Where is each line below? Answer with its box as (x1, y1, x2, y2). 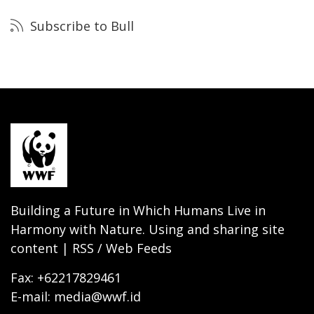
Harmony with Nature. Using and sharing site (11, 221, 285, 238)
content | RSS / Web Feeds (11, 240, 172, 257)
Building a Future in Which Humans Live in (11, 202, 266, 219)
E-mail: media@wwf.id (11, 288, 141, 306)
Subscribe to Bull (27, 18, 134, 35)
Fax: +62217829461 (11, 269, 121, 287)
